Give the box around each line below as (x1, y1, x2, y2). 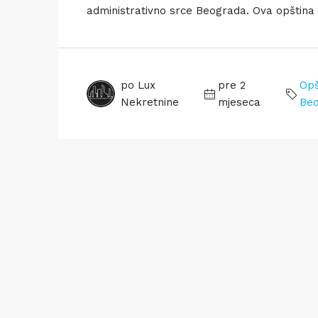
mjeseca (217, 96, 261, 109)
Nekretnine (121, 96, 179, 109)
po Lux (121, 79, 155, 92)
